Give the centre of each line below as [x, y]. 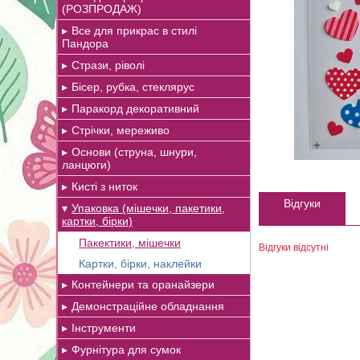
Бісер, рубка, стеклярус [133, 87]
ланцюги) [86, 165]
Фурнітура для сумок [126, 350]
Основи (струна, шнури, [134, 152]
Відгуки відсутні [294, 247]
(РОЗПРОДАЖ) [102, 9]
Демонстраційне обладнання [148, 306]
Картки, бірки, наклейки [140, 264]
